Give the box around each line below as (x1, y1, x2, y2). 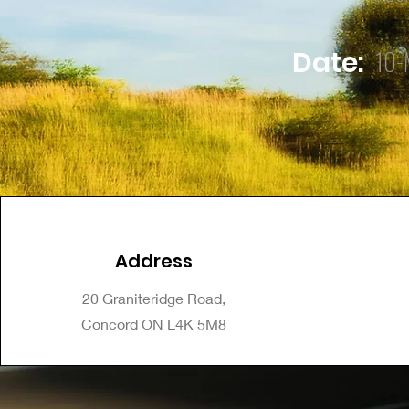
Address (114, 248, 193, 274)
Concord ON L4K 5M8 (80, 315, 226, 332)
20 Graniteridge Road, (81, 289, 225, 307)
